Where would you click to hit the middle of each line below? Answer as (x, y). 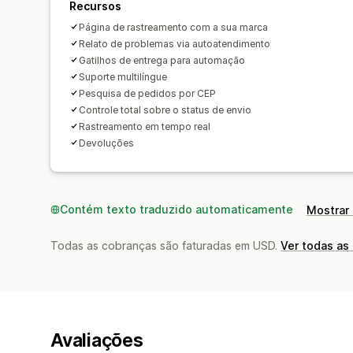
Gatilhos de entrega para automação (162, 60)
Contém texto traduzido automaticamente (176, 209)
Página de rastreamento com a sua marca (173, 27)
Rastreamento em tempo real (145, 126)
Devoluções (106, 143)
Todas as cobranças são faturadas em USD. (165, 245)
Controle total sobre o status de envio (165, 110)
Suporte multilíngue (123, 76)
